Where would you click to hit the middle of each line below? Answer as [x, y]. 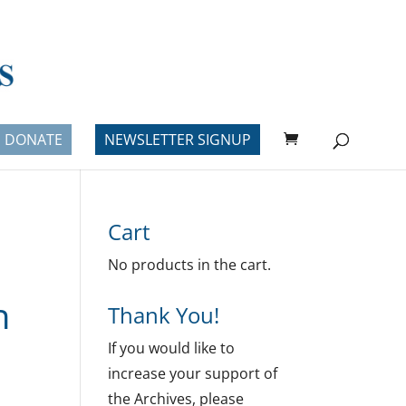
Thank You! [164, 315]
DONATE [34, 140]
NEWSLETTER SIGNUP [178, 140]
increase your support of [193, 373]
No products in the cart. [190, 265]
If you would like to [172, 348]
